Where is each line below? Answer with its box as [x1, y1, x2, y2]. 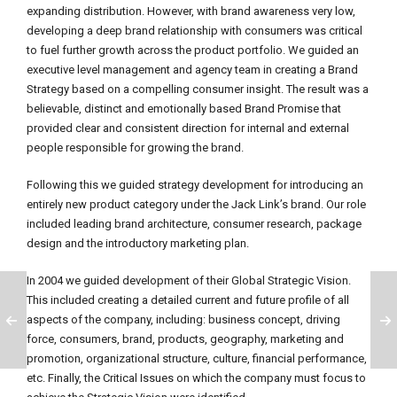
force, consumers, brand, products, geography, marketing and [27, 332, 344, 346]
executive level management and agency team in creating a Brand [27, 63, 358, 76]
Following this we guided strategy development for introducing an [27, 178, 363, 191]
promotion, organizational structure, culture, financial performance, [27, 352, 367, 365]
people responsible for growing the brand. [27, 141, 244, 154]
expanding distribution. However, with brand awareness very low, [27, 4, 355, 18]
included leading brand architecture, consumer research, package [27, 217, 362, 230]
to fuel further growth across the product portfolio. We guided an [27, 43, 359, 57]
